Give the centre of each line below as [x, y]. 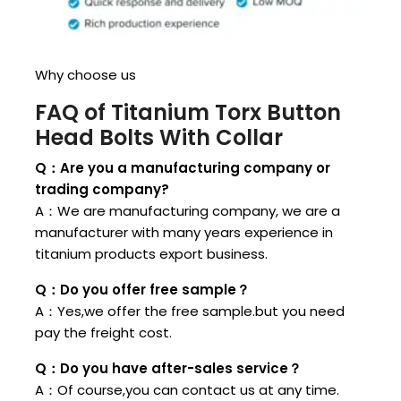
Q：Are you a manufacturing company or [183, 168]
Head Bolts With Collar [159, 138]
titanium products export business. [151, 254]
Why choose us [85, 75]
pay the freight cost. [103, 333]
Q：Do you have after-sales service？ [168, 369]
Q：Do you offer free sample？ [142, 290]
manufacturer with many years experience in [184, 233]
